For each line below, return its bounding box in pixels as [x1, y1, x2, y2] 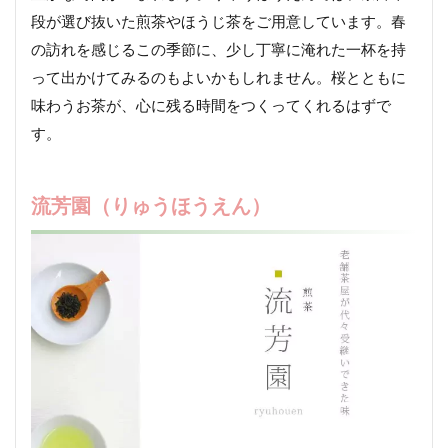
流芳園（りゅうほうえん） [31, 193, 271, 218]
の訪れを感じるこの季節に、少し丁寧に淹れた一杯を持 [31, 40, 406, 59]
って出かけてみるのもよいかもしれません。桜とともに [31, 68, 406, 87]
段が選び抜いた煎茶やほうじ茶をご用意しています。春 [31, 12, 406, 31]
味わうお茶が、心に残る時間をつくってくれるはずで [31, 96, 391, 115]
